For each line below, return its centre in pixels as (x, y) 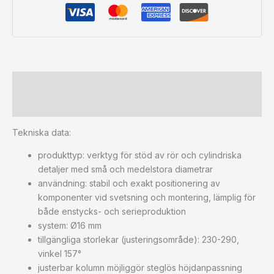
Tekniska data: (42, 132)
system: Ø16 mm (70, 225)
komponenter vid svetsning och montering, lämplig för (147, 197)
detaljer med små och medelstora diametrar (125, 169)
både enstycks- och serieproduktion (112, 211)
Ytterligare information (62, 105)
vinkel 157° (60, 253)
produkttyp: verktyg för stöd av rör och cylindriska (140, 155)
